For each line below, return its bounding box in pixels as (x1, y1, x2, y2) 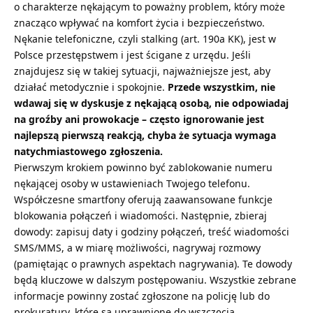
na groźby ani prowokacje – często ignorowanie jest (14, 112, 264, 126)
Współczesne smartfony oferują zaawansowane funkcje (14, 193, 272, 207)
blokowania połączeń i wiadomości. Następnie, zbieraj (14, 209, 267, 223)
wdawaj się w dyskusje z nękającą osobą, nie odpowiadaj (14, 96, 289, 110)
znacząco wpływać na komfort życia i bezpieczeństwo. (14, 16, 265, 30)
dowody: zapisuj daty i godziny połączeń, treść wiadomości (14, 225, 289, 239)
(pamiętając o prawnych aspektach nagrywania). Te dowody (14, 257, 292, 271)
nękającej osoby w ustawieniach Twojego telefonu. (14, 177, 250, 191)
